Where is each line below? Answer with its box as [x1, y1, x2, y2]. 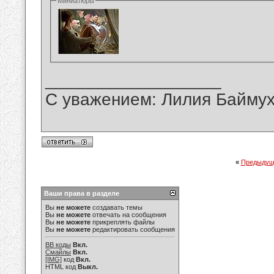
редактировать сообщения [91, 226, 175, 233]
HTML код [45, 263, 78, 270]
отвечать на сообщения [91, 211, 166, 218]
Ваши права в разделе [44, 190, 119, 197]
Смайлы [45, 248, 71, 256]
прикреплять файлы [91, 218, 155, 226]
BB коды [45, 241, 71, 248]
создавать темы [91, 204, 143, 211]
